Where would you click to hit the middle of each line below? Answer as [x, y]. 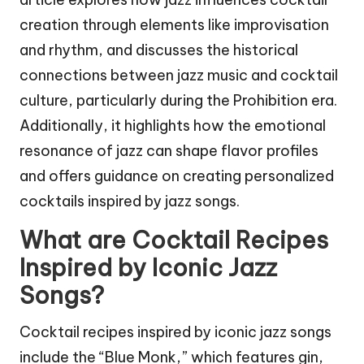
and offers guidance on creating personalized [177, 175]
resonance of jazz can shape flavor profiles [169, 150]
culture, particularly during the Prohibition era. [178, 100]
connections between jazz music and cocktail [179, 75]
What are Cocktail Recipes [174, 240]
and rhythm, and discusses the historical [159, 50]
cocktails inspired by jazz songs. [130, 201]
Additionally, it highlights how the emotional [173, 125]
